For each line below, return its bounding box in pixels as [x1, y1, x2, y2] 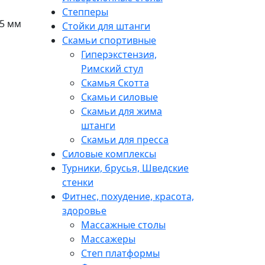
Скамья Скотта [81, 76, 149, 89]
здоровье [62, 203, 106, 217]
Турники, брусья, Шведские [62, 161, 189, 174]
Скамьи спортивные [62, 33, 156, 47]
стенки [62, 175, 93, 189]
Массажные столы [81, 218, 166, 231]
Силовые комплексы [62, 147, 156, 160]
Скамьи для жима [81, 104, 162, 118]
